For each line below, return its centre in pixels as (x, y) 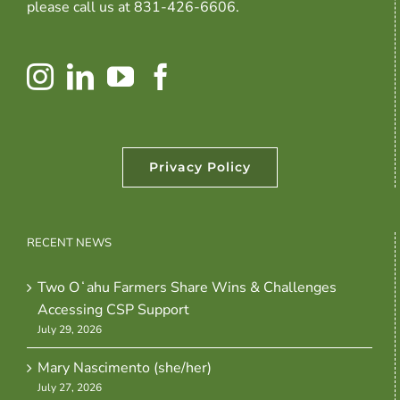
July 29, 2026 (70, 329)
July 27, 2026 (70, 387)
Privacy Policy (200, 167)
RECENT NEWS (69, 242)
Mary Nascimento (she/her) (125, 367)
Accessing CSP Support (113, 309)
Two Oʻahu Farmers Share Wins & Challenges (187, 287)
